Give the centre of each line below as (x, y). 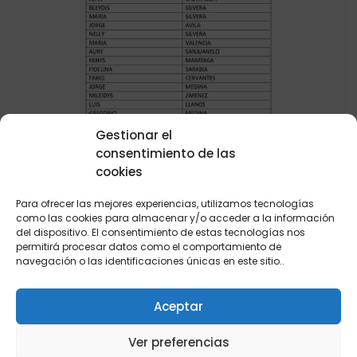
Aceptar (178, 306)
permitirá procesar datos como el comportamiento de (149, 247)
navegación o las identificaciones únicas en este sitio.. (150, 261)
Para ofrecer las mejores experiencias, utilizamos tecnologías (165, 204)
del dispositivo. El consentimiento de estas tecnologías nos (161, 232)
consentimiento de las (166, 153)
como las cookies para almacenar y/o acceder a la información (175, 218)
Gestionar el (134, 135)
